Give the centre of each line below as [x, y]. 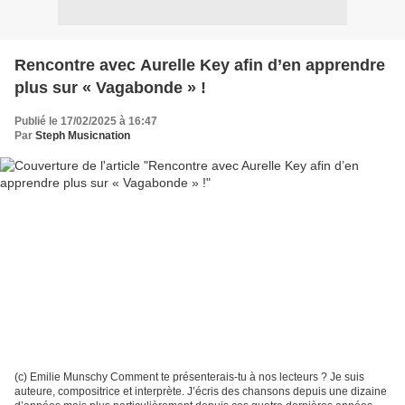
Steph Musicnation [83, 135]
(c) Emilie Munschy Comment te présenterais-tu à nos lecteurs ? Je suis [189, 377]
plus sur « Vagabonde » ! [110, 87]
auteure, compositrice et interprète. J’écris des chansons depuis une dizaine [201, 392]
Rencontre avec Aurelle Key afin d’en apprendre [200, 65]
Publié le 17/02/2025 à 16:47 [86, 121]
